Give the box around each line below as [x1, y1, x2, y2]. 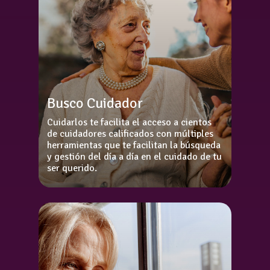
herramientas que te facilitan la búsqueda [46, 139, 221, 152]
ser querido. [46, 162, 97, 175]
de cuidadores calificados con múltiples [46, 128, 213, 140]
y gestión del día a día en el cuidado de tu [46, 151, 222, 163]
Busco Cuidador [46, 94, 143, 113]
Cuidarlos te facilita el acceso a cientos [46, 116, 212, 129]
